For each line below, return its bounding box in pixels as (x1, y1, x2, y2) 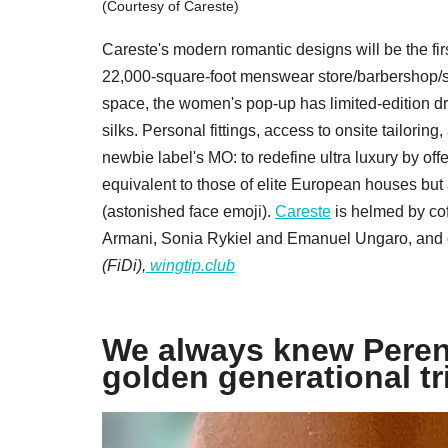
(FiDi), (102, 257, 146, 275)
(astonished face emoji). (102, 203, 275, 221)
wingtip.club (146, 257, 235, 275)
